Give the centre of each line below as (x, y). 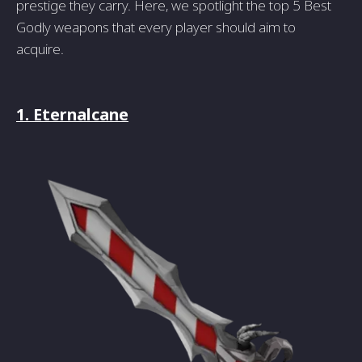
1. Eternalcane (72, 115)
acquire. (40, 49)
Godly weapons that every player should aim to (156, 27)
